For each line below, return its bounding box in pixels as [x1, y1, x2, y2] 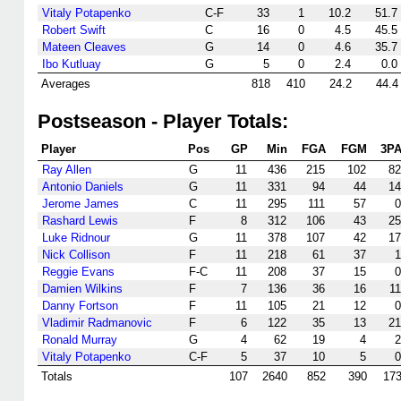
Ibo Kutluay [42, 57, 101, 71]
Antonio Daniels [42, 180, 124, 193]
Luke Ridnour [42, 231, 110, 244]
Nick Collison [42, 248, 110, 261]
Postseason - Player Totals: [38, 110, 288, 132]
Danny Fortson [42, 299, 118, 312]
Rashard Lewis [42, 214, 118, 227]
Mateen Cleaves [42, 40, 126, 54]
